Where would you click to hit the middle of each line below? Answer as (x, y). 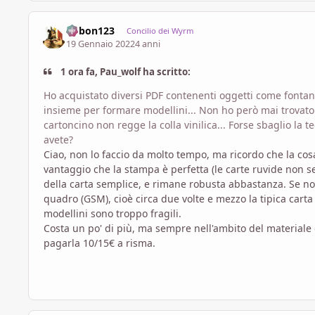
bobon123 (91, 31)
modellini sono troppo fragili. (112, 214)
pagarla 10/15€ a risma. (99, 243)
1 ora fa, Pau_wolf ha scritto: (125, 71)
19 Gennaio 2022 (101, 44)
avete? (58, 140)
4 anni (148, 44)
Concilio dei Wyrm (160, 31)
